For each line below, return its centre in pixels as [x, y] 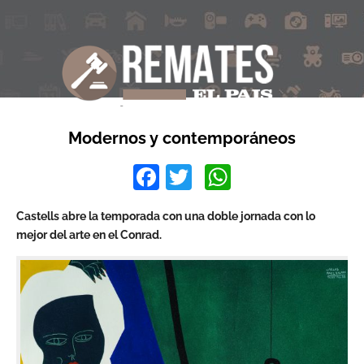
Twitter [230, 177]
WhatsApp [291, 177]
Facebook [217, 177]
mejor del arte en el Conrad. [89, 235]
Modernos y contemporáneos [182, 138]
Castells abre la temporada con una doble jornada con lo [166, 216]
